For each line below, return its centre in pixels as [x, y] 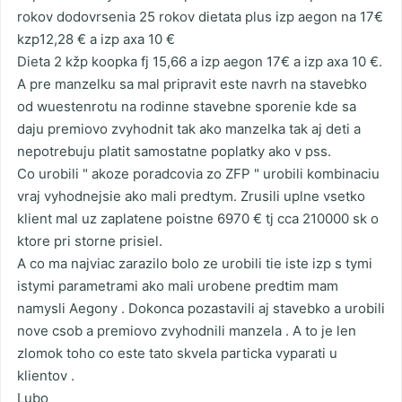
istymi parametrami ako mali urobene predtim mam [178, 286]
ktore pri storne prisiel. [90, 241]
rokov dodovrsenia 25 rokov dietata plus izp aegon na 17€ [200, 17]
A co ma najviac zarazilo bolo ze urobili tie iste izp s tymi [195, 264]
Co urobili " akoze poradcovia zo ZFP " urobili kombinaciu [198, 174]
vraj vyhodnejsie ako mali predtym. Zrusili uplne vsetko [191, 197]
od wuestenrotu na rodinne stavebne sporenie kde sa [187, 107]
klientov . [46, 376]
